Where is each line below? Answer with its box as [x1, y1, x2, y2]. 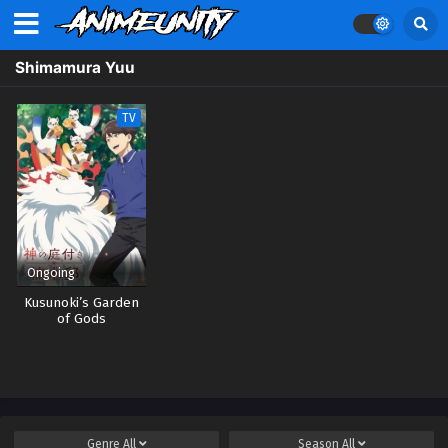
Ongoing [27, 264, 75, 280]
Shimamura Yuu [15, 58, 135, 77]
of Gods [56, 310, 106, 327]
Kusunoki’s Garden [23, 294, 139, 311]
